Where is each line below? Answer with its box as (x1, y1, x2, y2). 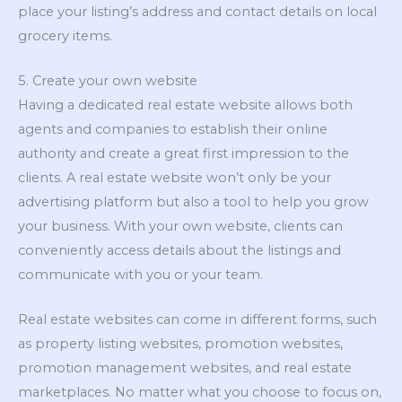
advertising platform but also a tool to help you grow (18, 194, 369, 211)
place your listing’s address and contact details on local (18, 3, 377, 20)
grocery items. (18, 27, 112, 44)
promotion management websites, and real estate (18, 360, 352, 377)
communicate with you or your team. (18, 267, 263, 284)
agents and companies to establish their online (18, 121, 328, 138)
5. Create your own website (18, 73, 197, 90)
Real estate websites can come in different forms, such (18, 311, 377, 328)
